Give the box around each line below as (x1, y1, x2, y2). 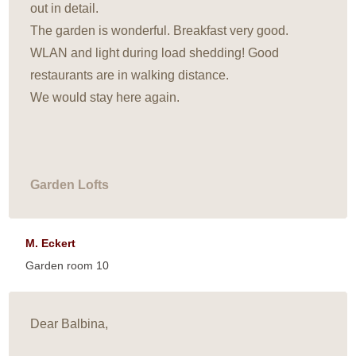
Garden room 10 (25, 259, 110, 272)
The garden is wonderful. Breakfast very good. (30, 24, 289, 37)
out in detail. (30, 2, 99, 15)
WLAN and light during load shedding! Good (30, 46, 280, 60)
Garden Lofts (30, 177, 110, 192)
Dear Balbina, (30, 316, 109, 331)
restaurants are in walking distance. (30, 68, 230, 82)
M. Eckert (25, 237, 76, 250)
